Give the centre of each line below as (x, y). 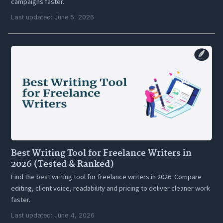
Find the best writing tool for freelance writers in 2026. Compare (107, 177)
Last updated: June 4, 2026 (53, 216)
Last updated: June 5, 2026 (53, 17)
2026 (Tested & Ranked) (63, 165)
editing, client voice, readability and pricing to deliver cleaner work (111, 188)
